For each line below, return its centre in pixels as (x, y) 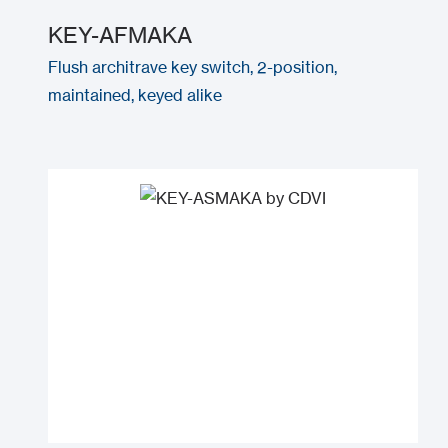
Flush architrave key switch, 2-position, (192, 66)
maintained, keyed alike (135, 94)
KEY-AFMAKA (120, 34)
